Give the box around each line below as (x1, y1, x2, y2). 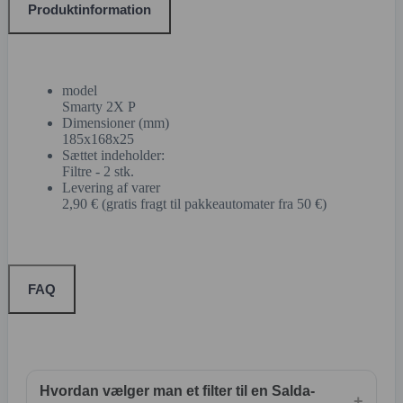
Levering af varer (62, 179, 160, 195)
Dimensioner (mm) (62, 114, 169, 130)
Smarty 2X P (62, 98, 136, 114)
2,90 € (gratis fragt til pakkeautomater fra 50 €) (62, 195, 327, 211)
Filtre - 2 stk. (62, 163, 134, 179)
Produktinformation (28, 2, 151, 18)
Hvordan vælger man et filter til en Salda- (40, 382, 315, 399)
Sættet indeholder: (62, 147, 165, 163)
